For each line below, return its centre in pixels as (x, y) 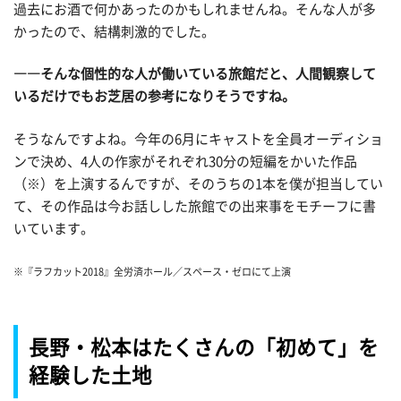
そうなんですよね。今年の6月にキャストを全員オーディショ (198, 139)
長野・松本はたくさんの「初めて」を (204, 347)
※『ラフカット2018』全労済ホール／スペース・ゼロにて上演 (152, 272)
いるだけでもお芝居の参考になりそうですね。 (154, 97)
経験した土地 (90, 375)
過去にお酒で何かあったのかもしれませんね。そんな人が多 (195, 9)
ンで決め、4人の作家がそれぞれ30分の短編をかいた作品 (185, 161)
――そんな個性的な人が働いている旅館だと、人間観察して (195, 74)
